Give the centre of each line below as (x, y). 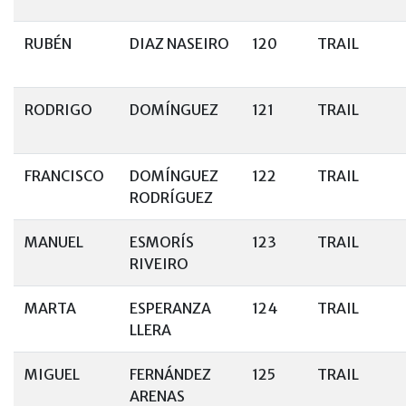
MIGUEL (52, 374)
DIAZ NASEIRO (179, 43)
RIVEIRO (159, 264)
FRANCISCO (64, 176)
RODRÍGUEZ (171, 198)
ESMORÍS (162, 242)
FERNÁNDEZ (170, 374)
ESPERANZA (170, 308)
